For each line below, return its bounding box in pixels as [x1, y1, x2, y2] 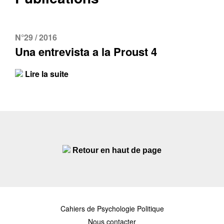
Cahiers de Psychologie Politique [60, 203, 164, 213]
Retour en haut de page [72, 146, 161, 154]
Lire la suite [23, 68, 68, 79]
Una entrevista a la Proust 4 [15, 43, 157, 59]
